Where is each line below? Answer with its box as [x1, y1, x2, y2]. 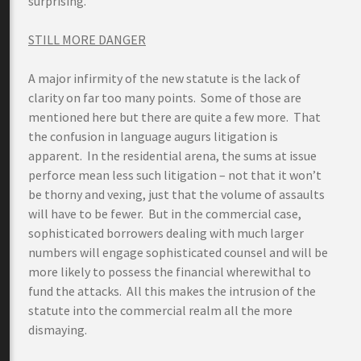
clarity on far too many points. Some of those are [28, 89, 301, 106]
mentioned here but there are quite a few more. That [28, 109, 321, 125]
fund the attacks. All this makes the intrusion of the [28, 283, 316, 299]
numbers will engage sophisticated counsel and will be [28, 244, 328, 260]
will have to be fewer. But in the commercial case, [28, 205, 301, 222]
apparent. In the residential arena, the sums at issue [28, 147, 317, 164]
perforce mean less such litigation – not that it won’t [28, 167, 322, 183]
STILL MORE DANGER [28, 31, 146, 48]
